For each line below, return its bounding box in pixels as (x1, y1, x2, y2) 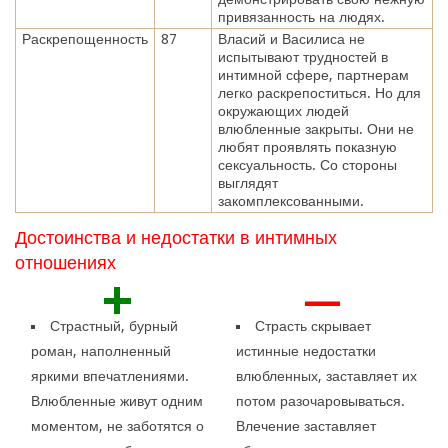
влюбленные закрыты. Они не (217, 120, 414, 137)
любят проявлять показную (217, 138, 397, 155)
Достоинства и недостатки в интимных (15, 227, 337, 249)
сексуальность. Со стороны (217, 156, 397, 173)
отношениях (15, 252, 116, 274)
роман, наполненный (31, 342, 172, 359)
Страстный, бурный (50, 317, 179, 334)
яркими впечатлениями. (31, 367, 190, 384)
